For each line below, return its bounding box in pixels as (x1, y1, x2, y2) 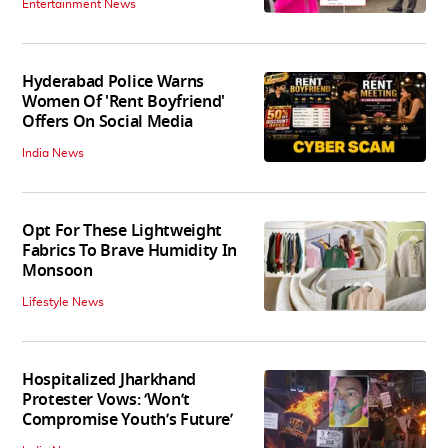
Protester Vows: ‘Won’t (22, 387, 190, 412)
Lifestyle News (22, 295, 104, 308)
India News (22, 146, 84, 159)
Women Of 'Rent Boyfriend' (22, 89, 225, 114)
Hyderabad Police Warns (22, 69, 204, 94)
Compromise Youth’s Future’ (22, 407, 233, 432)
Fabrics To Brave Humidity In (22, 238, 238, 263)
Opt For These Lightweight (22, 218, 222, 243)
